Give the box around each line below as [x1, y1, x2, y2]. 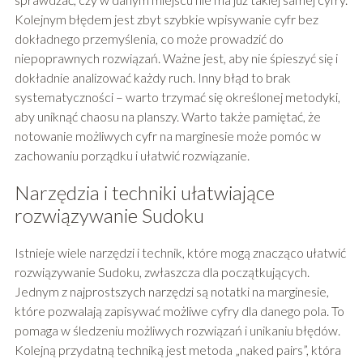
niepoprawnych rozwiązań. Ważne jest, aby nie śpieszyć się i [14, 50, 338, 66]
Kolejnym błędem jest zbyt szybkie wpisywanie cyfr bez [14, 11, 318, 28]
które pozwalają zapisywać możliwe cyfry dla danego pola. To [14, 303, 344, 319]
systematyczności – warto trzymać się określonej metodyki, [14, 89, 340, 105]
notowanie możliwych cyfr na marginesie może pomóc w [14, 128, 321, 144]
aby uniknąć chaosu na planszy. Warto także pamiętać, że [14, 109, 321, 125]
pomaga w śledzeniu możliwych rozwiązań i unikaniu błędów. [14, 322, 340, 339]
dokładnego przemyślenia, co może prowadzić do [14, 31, 284, 47]
